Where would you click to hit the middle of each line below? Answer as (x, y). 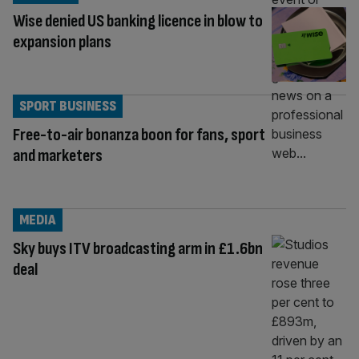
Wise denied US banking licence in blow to (138, 21)
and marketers (58, 155)
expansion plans (62, 42)
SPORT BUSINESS (68, 106)
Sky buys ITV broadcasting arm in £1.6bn (138, 248)
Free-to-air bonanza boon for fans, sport (139, 135)
